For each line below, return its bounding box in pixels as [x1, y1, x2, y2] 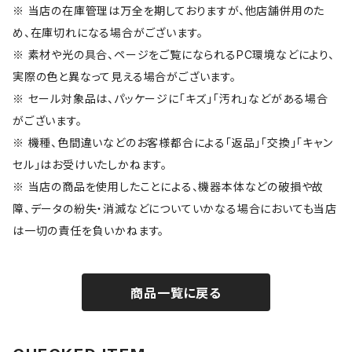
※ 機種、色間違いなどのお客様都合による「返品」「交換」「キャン [13, 136, 333, 150]
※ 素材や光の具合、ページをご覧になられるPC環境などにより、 [13, 48, 335, 62]
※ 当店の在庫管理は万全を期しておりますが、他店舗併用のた [13, 4, 325, 18]
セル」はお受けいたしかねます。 [13, 158, 167, 172]
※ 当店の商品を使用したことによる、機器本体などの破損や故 [13, 180, 324, 194]
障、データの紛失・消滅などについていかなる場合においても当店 [13, 202, 337, 216]
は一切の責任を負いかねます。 [13, 224, 165, 238]
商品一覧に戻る [130, 285, 222, 302]
